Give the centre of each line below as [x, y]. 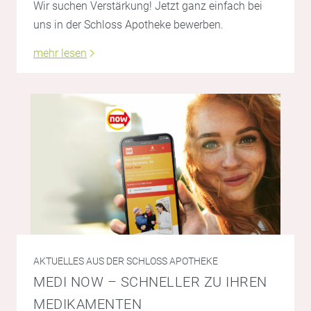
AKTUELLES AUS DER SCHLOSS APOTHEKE [126, 261]
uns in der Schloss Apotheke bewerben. [128, 25]
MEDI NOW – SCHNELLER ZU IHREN [150, 282]
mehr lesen [60, 53]
